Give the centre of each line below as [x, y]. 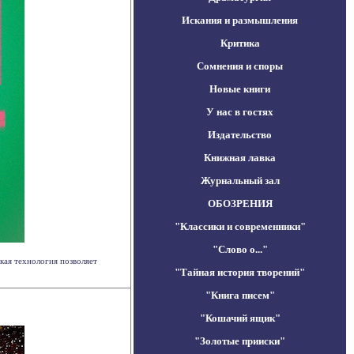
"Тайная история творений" [240, 272]
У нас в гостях [240, 112]
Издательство [240, 135]
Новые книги [240, 89]
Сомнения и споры [240, 66]
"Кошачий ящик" [240, 318]
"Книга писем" [240, 295]
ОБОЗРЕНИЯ [240, 203]
